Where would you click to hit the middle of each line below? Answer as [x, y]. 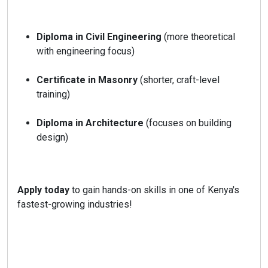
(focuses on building [188, 123]
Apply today [43, 190]
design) [52, 137]
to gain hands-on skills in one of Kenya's [154, 190]
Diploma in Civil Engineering [99, 37]
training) [53, 94]
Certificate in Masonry [87, 80]
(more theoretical [198, 37]
